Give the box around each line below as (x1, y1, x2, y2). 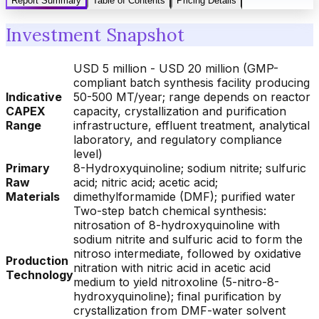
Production (6, 253, 68, 268)
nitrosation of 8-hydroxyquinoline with (73, 218, 280, 232)
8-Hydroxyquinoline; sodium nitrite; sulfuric (73, 161, 306, 175)
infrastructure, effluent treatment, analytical (73, 118, 310, 132)
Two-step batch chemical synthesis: (73, 204, 266, 218)
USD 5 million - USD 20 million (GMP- (73, 61, 278, 75)
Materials (6, 189, 60, 204)
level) (73, 147, 103, 161)
